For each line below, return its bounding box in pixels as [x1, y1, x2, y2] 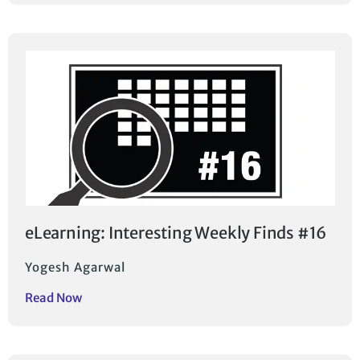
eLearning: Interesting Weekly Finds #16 [25, 223, 327, 243]
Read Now [25, 290, 82, 306]
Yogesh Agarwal [25, 260, 125, 276]
